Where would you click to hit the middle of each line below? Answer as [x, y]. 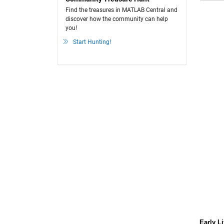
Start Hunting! [92, 42]
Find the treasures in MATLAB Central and [121, 10]
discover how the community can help [117, 19]
